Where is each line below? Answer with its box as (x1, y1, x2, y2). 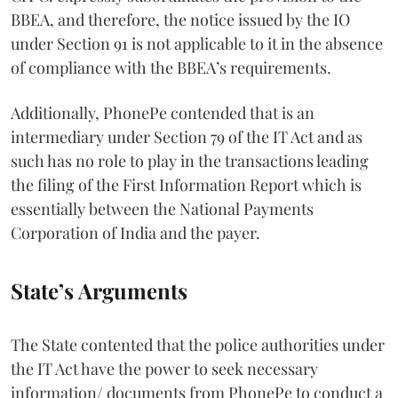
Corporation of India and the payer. (11, 221, 260, 243)
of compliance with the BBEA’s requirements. (11, 56, 331, 78)
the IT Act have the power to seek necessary (11, 357, 318, 379)
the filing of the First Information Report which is (11, 173, 362, 195)
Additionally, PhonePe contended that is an (11, 101, 314, 123)
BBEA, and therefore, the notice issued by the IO (11, 8, 350, 30)
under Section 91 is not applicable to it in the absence (11, 32, 383, 54)
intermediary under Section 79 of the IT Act (11, 125, 314, 147)
